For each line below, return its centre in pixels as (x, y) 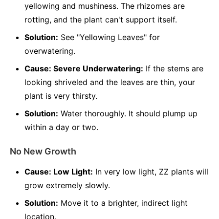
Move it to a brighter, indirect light (123, 203)
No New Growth (43, 151)
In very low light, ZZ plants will (151, 172)
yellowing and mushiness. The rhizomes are (105, 6)
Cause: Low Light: (59, 172)
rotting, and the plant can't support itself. (101, 20)
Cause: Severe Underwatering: (84, 68)
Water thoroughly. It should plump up (128, 113)
